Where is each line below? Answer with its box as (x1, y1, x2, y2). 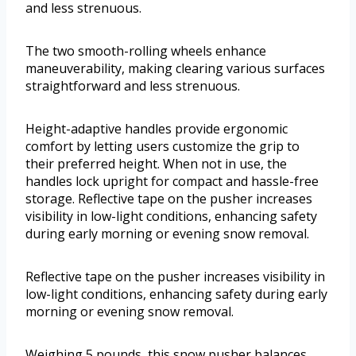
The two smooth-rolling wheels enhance (25, 42, 266, 60)
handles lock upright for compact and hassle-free (25, 172, 319, 191)
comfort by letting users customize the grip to (25, 137, 300, 156)
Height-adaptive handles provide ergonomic (25, 120, 288, 138)
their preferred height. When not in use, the (25, 155, 287, 173)
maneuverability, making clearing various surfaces (25, 60, 325, 78)
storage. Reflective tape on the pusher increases (25, 190, 312, 208)
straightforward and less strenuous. (25, 77, 240, 95)
